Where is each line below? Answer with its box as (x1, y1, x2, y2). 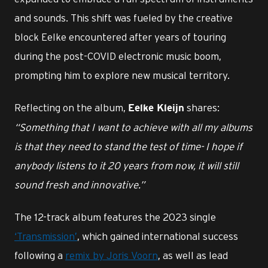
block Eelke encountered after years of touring (14, 31, 226, 42)
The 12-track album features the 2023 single (14, 211, 216, 223)
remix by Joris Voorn (65, 249, 158, 261)
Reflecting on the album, (14, 102, 128, 113)
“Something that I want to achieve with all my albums (14, 121, 252, 133)
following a (14, 249, 65, 261)
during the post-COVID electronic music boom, (14, 50, 221, 62)
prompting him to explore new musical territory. (14, 69, 230, 81)
